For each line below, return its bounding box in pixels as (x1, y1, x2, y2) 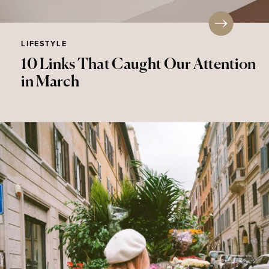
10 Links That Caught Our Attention (21, 57, 256, 73)
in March (21, 74, 79, 90)
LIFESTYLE (21, 40, 68, 48)
